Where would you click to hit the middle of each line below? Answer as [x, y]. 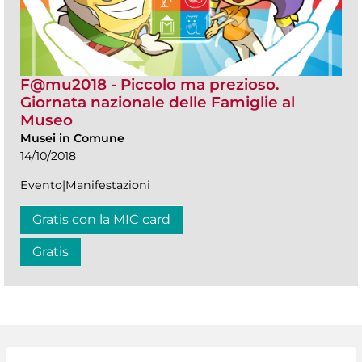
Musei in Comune [72, 138]
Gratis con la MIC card [101, 219]
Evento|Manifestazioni [85, 185]
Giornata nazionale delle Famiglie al [158, 102]
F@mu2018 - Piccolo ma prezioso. [150, 84]
